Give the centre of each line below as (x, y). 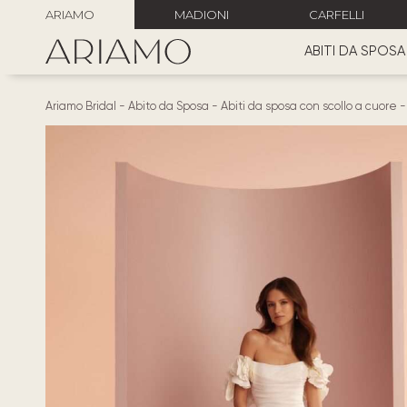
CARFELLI (337, 15)
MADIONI (202, 15)
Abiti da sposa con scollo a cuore (309, 106)
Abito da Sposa (169, 106)
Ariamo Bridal (81, 106)
